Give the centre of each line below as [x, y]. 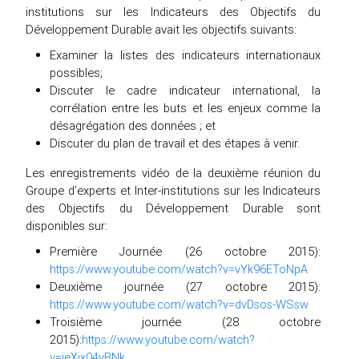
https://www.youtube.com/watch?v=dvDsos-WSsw [179, 304]
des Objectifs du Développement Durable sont [173, 208]
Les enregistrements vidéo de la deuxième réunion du [173, 172]
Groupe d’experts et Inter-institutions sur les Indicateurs [173, 190]
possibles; [76, 72]
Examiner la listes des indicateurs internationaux [185, 54]
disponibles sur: [66, 225]
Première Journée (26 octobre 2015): [185, 251]
